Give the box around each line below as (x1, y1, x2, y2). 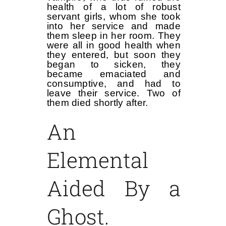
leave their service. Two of (46, 88, 181, 99)
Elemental (46, 146, 149, 174)
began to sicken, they (46, 59, 181, 70)
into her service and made (46, 21, 181, 32)
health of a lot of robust (46, 2, 181, 13)
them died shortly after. (46, 97, 148, 108)
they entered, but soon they (46, 49, 181, 61)
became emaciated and (46, 69, 181, 80)
